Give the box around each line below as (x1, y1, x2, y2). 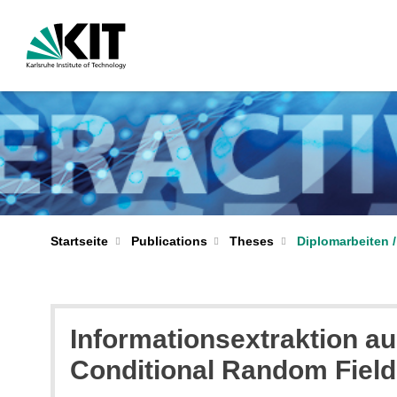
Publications (130, 234, 207, 248)
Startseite (51, 234, 108, 248)
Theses (230, 234, 274, 248)
